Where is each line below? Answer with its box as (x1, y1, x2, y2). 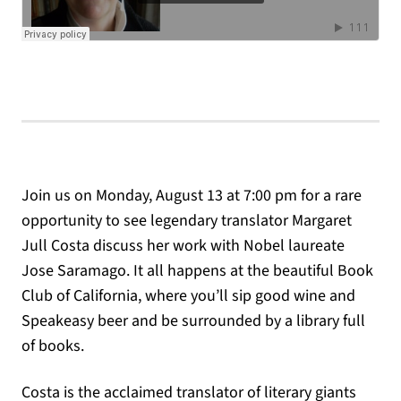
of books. (21, 334, 84, 357)
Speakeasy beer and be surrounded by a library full (21, 309, 365, 332)
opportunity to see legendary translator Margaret (21, 209, 352, 232)
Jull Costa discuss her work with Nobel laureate (21, 234, 345, 257)
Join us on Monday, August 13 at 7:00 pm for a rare (21, 183, 362, 207)
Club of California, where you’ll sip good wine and (21, 284, 355, 307)
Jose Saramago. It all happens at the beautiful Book (21, 259, 373, 282)
